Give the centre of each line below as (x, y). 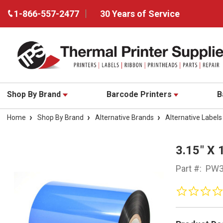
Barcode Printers (140, 95)
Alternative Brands (124, 118)
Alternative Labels (194, 118)
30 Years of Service (140, 14)
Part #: (188, 169)
